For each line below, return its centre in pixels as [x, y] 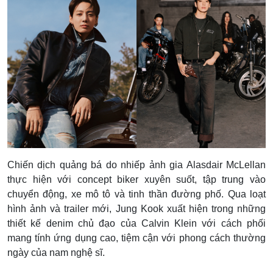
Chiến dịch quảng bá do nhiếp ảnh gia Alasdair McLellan [136, 165]
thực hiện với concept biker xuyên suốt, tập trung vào [136, 179]
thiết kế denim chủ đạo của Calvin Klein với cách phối [136, 223]
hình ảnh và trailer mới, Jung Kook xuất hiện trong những [136, 208]
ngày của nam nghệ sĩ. [56, 252]
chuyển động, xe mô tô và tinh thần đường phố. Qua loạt [136, 194]
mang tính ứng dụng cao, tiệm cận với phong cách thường [136, 238]
